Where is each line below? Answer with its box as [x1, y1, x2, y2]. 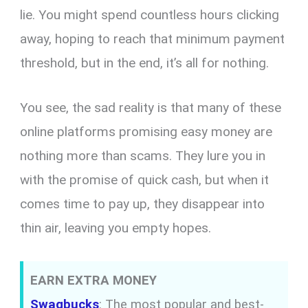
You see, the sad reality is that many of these [20, 100, 282, 116]
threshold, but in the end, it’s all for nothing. [20, 54, 269, 71]
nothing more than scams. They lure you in [20, 148, 266, 164]
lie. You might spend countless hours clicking [20, 6, 280, 23]
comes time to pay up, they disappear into [20, 196, 265, 212]
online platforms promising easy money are [20, 124, 273, 140]
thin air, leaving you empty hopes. [20, 220, 212, 236]
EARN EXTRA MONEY [30, 272, 157, 288]
